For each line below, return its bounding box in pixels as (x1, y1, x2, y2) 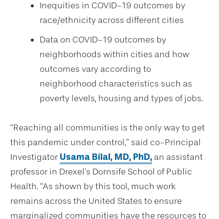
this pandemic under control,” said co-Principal (10, 136, 201, 148)
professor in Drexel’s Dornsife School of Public (10, 166, 192, 177)
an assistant (152, 151, 203, 162)
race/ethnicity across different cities (40, 14, 184, 25)
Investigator (10, 151, 60, 162)
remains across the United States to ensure (10, 195, 182, 206)
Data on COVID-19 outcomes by (40, 34, 166, 45)
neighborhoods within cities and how (40, 48, 189, 60)
